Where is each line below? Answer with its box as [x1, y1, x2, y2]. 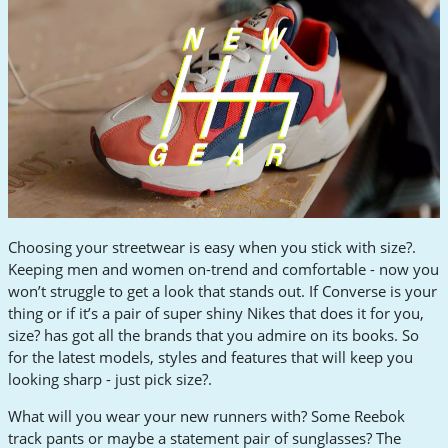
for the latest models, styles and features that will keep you [8, 347, 413, 368]
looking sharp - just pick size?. [8, 369, 212, 390]
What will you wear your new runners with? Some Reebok [8, 406, 405, 427]
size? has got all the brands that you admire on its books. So [8, 325, 419, 346]
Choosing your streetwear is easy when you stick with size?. [8, 237, 416, 258]
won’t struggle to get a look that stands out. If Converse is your [8, 281, 437, 302]
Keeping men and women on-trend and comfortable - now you [8, 259, 439, 280]
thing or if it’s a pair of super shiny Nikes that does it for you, [8, 303, 424, 324]
